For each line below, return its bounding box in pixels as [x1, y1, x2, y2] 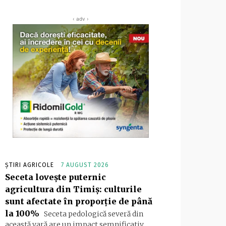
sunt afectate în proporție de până [5, 196, 152, 207]
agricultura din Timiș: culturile [5, 184, 142, 195]
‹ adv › [73, 16, 89, 22]
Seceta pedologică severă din [42, 209, 143, 219]
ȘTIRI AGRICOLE [5, 161, 54, 169]
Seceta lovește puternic [5, 172, 106, 183]
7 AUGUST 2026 [61, 161, 109, 169]
